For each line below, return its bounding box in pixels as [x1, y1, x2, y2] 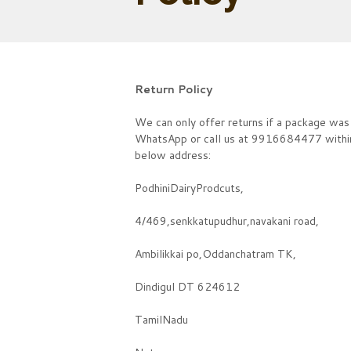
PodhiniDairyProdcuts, [135, 179, 244, 196]
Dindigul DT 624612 [135, 278, 240, 295]
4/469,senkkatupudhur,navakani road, [135, 212, 319, 229]
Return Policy [135, 81, 212, 97]
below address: [135, 147, 211, 163]
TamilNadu [135, 311, 188, 327]
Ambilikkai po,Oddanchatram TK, [135, 245, 296, 262]
